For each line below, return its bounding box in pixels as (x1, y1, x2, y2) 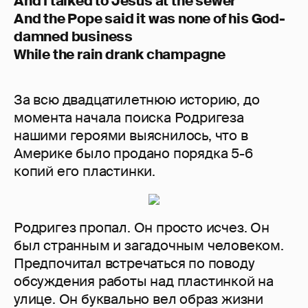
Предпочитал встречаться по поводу (14, 254, 255, 273)
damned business (14, 27, 133, 46)
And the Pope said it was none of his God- (14, 10, 285, 28)
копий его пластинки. (14, 162, 156, 181)
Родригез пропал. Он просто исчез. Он (14, 219, 269, 237)
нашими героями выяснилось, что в (14, 126, 248, 145)
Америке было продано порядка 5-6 (14, 144, 253, 163)
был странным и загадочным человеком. (14, 236, 284, 255)
